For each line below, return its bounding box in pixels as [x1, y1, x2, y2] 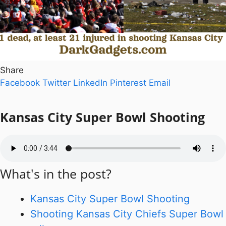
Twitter [42, 78, 71, 88]
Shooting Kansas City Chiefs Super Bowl [30, 208, 223, 220]
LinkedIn [73, 78, 107, 88]
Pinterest [110, 78, 146, 88]
